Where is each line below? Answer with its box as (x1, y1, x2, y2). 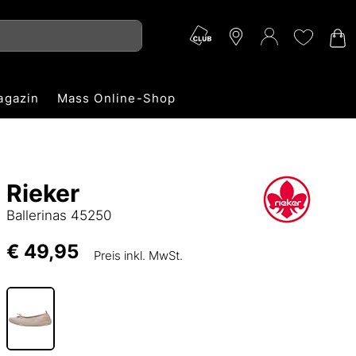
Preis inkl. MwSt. (94, 247, 183, 263)
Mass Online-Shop (56, 90, 176, 106)
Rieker (6, 178, 79, 207)
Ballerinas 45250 (6, 207, 111, 223)
